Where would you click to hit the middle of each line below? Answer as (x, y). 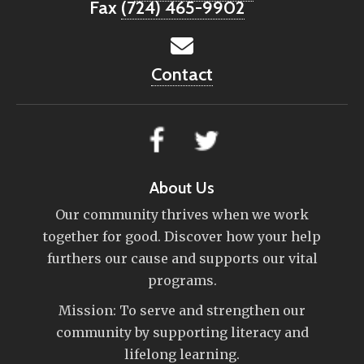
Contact (182, 75)
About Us (182, 187)
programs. (182, 280)
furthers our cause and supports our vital (182, 258)
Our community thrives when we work (182, 214)
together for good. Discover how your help (182, 236)
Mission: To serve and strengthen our (182, 310)
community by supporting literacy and (182, 332)
